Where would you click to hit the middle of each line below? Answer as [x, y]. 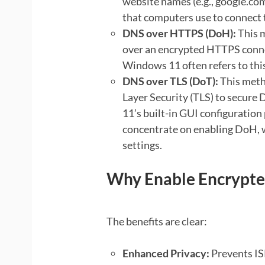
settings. [142, 145]
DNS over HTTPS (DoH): [179, 33]
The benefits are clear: [156, 221]
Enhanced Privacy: [166, 253]
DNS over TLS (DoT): [170, 81]
